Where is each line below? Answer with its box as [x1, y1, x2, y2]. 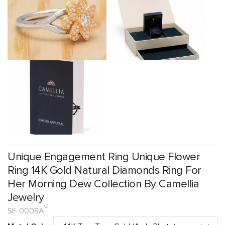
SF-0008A [8, 206, 44, 216]
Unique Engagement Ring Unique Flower [8, 150, 200, 164]
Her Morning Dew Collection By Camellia [8, 177, 199, 191]
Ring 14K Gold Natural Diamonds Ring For [8, 164, 201, 177]
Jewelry [8, 191, 44, 204]
